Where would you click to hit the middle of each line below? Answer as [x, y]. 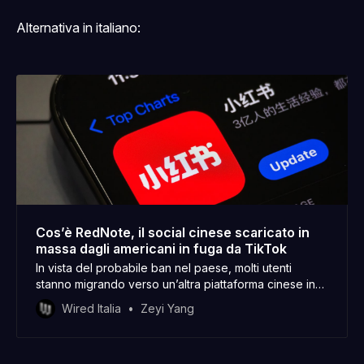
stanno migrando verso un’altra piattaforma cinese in [175, 284]
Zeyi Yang [167, 308]
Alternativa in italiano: [78, 27]
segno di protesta [83, 300]
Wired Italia [91, 308]
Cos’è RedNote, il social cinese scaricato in [173, 232]
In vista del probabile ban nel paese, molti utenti [164, 267]
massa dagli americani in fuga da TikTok [161, 248]
